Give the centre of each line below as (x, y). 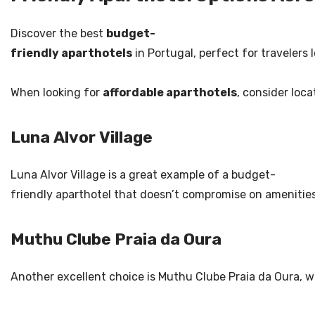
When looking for (57, 92)
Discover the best (58, 34)
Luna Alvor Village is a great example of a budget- (143, 174)
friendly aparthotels (71, 53)
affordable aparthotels (170, 92)
